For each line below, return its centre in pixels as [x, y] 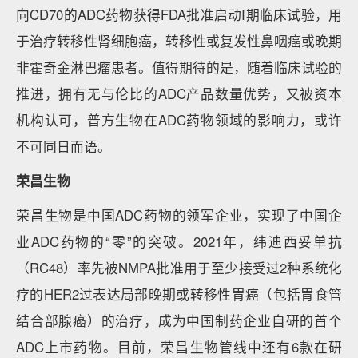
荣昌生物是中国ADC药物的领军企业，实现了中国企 [179, 215]
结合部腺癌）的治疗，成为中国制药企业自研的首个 [179, 320]
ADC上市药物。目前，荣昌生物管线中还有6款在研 [179, 347]
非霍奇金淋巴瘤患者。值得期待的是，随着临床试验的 [179, 67]
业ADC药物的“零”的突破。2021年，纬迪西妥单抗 [179, 241]
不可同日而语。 [64, 146]
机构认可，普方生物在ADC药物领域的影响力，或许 [179, 120]
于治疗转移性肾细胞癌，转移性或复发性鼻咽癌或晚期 [179, 41]
